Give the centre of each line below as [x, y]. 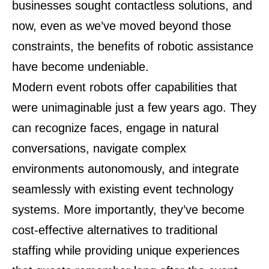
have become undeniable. [80, 67]
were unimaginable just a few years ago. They [134, 107]
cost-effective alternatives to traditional [115, 230]
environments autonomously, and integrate [125, 169]
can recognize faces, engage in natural [115, 128]
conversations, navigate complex [99, 148]
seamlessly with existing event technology [123, 189]
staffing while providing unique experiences [126, 250]
